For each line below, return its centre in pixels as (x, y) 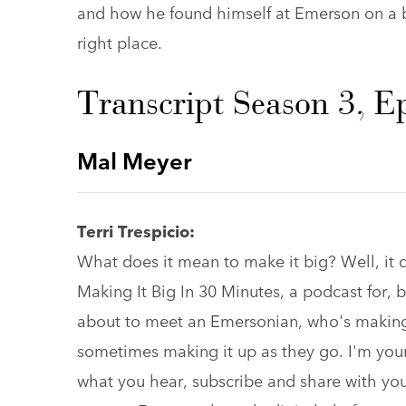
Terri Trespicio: (135, 230)
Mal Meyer (134, 159)
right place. (119, 42)
